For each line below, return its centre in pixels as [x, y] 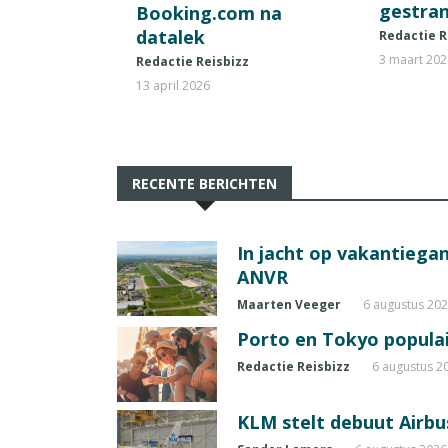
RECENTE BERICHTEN [204, 183]
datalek [170, 36]
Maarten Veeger [289, 304]
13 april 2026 [173, 85]
